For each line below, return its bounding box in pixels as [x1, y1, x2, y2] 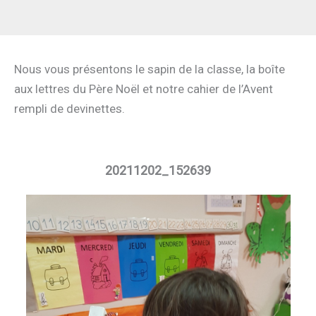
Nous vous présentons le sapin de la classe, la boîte [14, 62, 285, 76]
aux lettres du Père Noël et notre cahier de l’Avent [14, 82, 273, 96]
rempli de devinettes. [14, 102, 128, 116]
